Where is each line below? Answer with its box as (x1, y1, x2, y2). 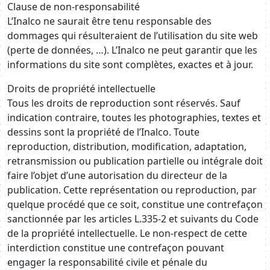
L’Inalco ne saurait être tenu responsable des (7, 14, 212, 28)
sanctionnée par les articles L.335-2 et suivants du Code (7, 212, 259, 225)
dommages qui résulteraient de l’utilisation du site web (7, 29, 258, 42)
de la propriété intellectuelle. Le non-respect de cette (7, 227, 247, 240)
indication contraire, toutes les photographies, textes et (7, 111, 261, 124)
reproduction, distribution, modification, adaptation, (7, 140, 246, 153)
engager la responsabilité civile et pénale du (7, 256, 207, 269)
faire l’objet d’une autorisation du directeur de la (7, 169, 227, 182)
